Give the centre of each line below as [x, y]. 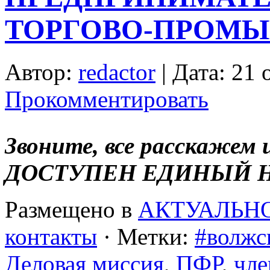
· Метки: [146, 237]
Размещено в [71, 210]
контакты [51, 237]
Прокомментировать [107, 99]
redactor [117, 72]
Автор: [42, 72]
